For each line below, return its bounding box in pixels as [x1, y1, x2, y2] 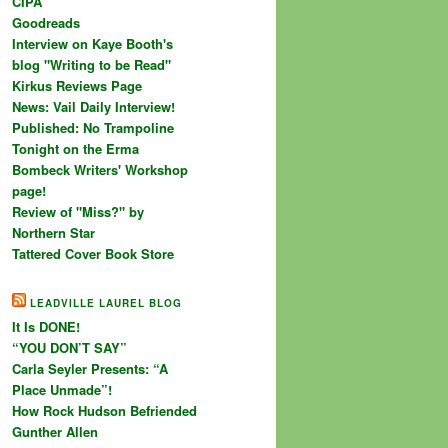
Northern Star [12, 222, 95, 242]
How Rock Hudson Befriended [12, 401, 197, 421]
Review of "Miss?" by [12, 201, 144, 221]
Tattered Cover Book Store [12, 243, 174, 263]
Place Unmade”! [12, 380, 112, 400]
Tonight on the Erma [12, 138, 139, 158]
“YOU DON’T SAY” [12, 338, 127, 358]
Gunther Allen [12, 422, 98, 442]
